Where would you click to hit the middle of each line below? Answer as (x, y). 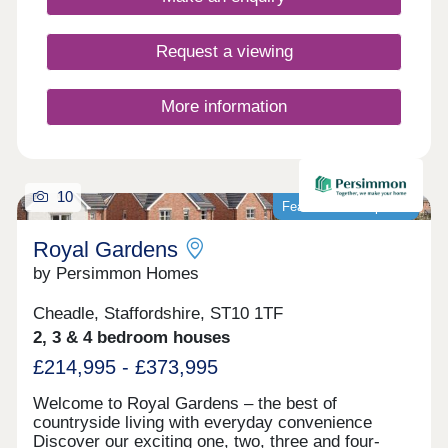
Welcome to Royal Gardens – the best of (185, 404)
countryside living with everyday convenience (203, 423)
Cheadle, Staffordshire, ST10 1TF (158, 314)
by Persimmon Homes (116, 273)
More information (224, 106)
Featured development (346, 206)
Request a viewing (224, 51)
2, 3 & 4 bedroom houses (132, 338)
